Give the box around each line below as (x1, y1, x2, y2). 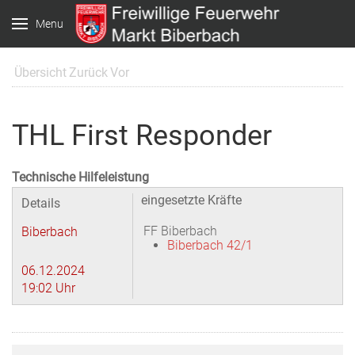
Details (21, 196, 60, 211)
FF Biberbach (143, 223, 217, 239)
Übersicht (14, 65, 67, 80)
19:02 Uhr (21, 281, 75, 296)
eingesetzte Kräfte (141, 193, 242, 208)
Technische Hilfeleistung (12, 170, 149, 185)
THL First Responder (12, 119, 272, 152)
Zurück (69, 65, 108, 80)
